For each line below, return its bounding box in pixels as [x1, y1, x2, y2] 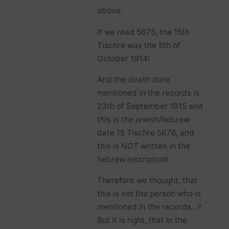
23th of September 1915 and [97, 101, 203, 111]
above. [97, 6, 123, 16]
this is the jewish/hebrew [97, 114, 190, 124]
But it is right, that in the [97, 215, 188, 225]
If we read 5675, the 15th [97, 27, 190, 37]
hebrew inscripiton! [97, 154, 169, 164]
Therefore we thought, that [97, 175, 198, 186]
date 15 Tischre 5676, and [97, 127, 195, 138]
